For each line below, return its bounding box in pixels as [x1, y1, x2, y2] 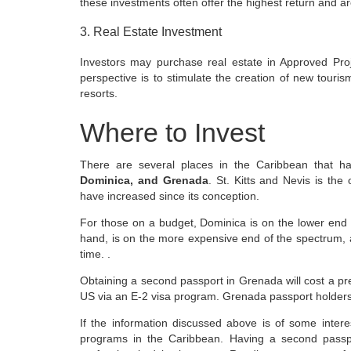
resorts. [80, 86, 118, 100]
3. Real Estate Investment [80, 24, 222, 39]
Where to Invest [80, 117, 265, 147]
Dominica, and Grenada [80, 173, 208, 186]
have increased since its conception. [80, 189, 259, 202]
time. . [80, 247, 110, 260]
